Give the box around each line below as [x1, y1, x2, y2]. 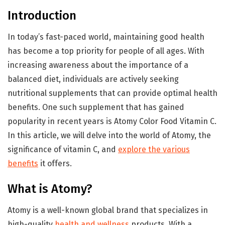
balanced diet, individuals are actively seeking [8, 74, 179, 84]
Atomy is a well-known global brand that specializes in [8, 205, 208, 215]
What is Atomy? [8, 181, 92, 196]
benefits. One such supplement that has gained [8, 102, 184, 112]
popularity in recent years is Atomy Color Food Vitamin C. [8, 116, 216, 126]
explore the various [118, 144, 190, 154]
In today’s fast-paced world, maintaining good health [8, 32, 204, 42]
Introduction [8, 8, 76, 23]
